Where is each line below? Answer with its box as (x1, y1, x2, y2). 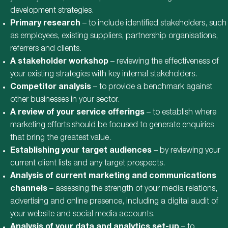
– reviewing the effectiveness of (108, 58, 219, 67)
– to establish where (145, 109, 216, 118)
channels (10, 185, 47, 194)
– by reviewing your (152, 147, 220, 156)
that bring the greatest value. (10, 134, 111, 143)
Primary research (10, 20, 80, 28)
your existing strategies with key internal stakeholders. (10, 71, 197, 79)
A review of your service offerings (10, 109, 145, 118)
